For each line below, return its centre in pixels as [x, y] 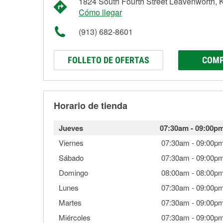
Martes [70, 202]
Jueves [71, 128]
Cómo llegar [100, 12]
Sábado [71, 158]
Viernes [71, 143]
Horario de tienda [91, 106]
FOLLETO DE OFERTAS [109, 60]
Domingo [73, 172]
